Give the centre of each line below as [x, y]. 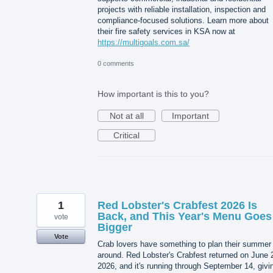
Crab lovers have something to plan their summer [184, 244]
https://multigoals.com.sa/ [144, 43]
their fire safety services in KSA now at [166, 32]
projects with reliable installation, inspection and [182, 10]
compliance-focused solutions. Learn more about [183, 21]
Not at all [126, 116]
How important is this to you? [153, 94]
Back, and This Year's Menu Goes [185, 217]
